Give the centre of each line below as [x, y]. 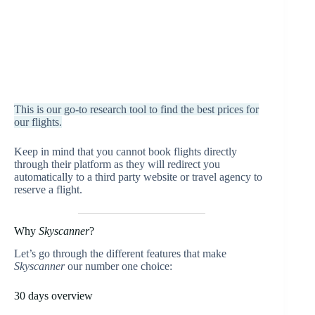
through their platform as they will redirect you [117, 164]
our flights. [38, 122]
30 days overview [53, 296]
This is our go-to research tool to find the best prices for [136, 109]
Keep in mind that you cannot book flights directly [126, 151]
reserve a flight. [48, 189]
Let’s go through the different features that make [120, 254]
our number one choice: [118, 266]
